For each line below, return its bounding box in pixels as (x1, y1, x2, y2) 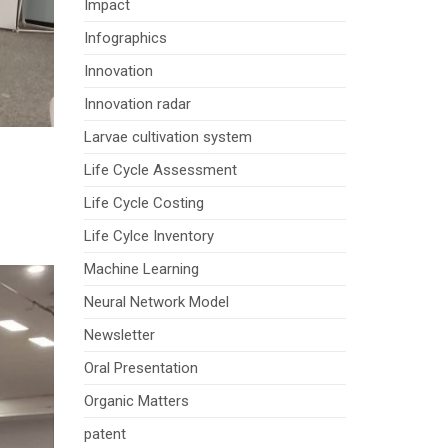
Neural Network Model (83, 293, 229, 312)
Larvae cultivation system (83, 128, 252, 147)
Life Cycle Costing (83, 194, 204, 213)
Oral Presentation (83, 359, 198, 378)
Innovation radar (83, 95, 191, 114)
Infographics (83, 29, 167, 48)
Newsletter (83, 326, 155, 345)
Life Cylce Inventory (83, 227, 214, 246)
